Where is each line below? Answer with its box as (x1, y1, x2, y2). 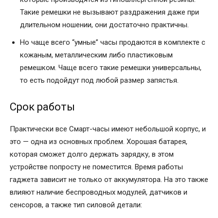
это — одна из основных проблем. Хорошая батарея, (10, 137, 187, 146)
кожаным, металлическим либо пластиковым (20, 50, 173, 59)
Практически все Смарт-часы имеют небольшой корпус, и (10, 124, 206, 133)
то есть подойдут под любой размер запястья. (20, 75, 179, 85)
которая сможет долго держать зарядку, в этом (10, 149, 174, 159)
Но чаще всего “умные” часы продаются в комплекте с (20, 37, 205, 47)
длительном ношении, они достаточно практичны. (20, 20, 189, 29)
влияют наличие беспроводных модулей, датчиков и (10, 187, 187, 197)
